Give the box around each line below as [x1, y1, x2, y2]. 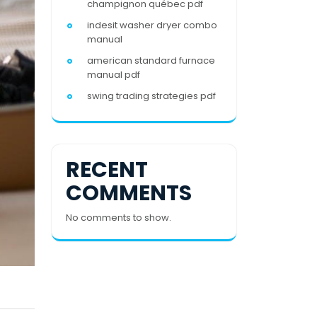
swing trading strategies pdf [87, 89, 216, 103]
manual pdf [87, 68, 140, 81]
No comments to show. [66, 211, 171, 224]
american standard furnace [87, 54, 215, 67]
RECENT [66, 155, 148, 185]
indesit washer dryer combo [87, 18, 217, 32]
